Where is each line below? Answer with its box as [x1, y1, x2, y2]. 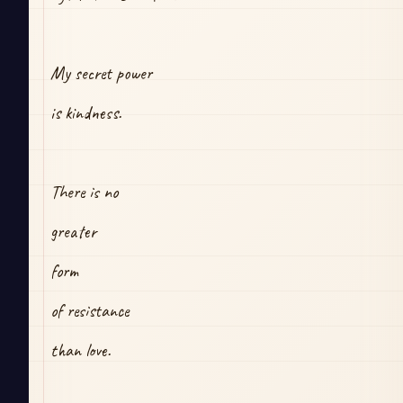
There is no [50, 181, 118, 204]
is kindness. [50, 102, 121, 125]
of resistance [50, 300, 129, 323]
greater [50, 220, 96, 244]
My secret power [50, 62, 152, 85]
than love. [50, 339, 111, 363]
